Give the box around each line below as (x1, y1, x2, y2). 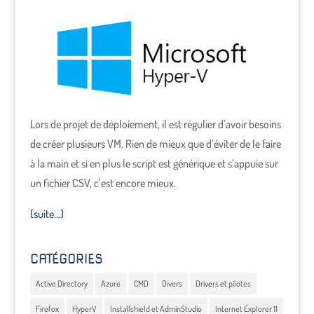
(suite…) (29, 207, 64, 221)
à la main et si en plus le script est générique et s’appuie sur (29, 156, 278, 170)
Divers (161, 278, 182, 289)
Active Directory (35, 278, 88, 289)
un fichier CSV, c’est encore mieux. (29, 176, 176, 190)
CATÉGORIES (29, 252, 103, 266)
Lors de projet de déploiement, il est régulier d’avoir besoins (29, 117, 281, 131)
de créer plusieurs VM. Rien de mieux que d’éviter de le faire (29, 137, 281, 151)
